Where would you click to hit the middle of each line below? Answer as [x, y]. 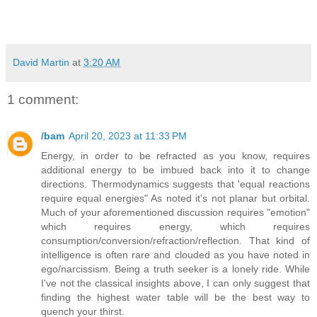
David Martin [41, 62]
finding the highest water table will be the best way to [175, 298]
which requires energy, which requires [175, 227]
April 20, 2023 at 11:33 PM [128, 136]
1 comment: [43, 100]
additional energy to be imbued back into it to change [175, 170]
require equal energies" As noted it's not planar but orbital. [175, 198]
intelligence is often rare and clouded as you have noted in [175, 255]
